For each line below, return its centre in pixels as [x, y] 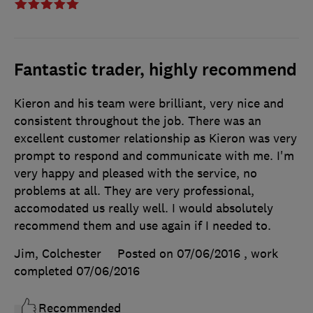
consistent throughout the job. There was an [138, 121]
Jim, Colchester [58, 254]
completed [45, 271]
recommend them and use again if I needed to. [143, 226]
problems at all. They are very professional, [134, 191]
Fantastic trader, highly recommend [155, 70]
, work [261, 254]
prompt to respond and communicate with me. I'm [154, 156]
